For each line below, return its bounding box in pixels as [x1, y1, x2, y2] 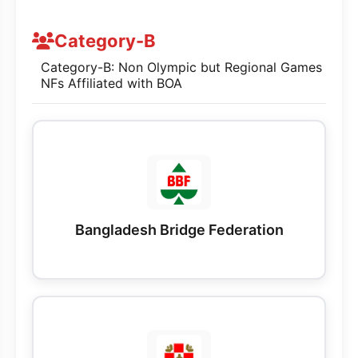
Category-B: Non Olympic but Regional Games [41, 59, 322, 76]
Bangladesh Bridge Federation [74, 221, 284, 239]
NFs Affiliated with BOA [41, 75, 182, 92]
